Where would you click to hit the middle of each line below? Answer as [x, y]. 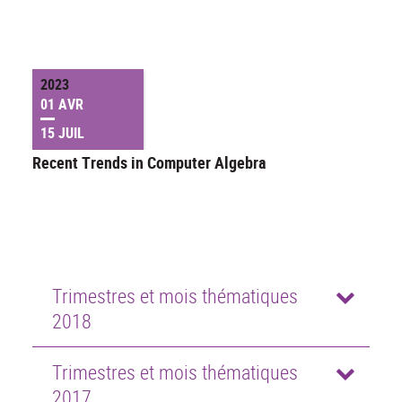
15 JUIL [62, 133]
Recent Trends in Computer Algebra [149, 162]
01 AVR [62, 104]
